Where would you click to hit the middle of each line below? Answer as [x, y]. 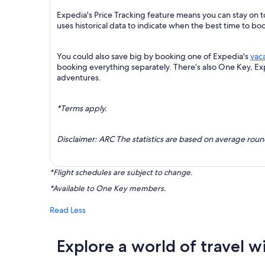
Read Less [68, 210]
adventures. [79, 77]
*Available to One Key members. [108, 188]
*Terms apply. [82, 108]
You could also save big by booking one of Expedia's [153, 56]
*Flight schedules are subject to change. [121, 172]
